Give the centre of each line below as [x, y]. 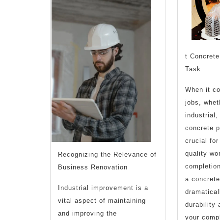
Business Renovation [93, 167]
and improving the [87, 213]
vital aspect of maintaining [102, 200]
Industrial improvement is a [103, 188]
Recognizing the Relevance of [107, 154]
